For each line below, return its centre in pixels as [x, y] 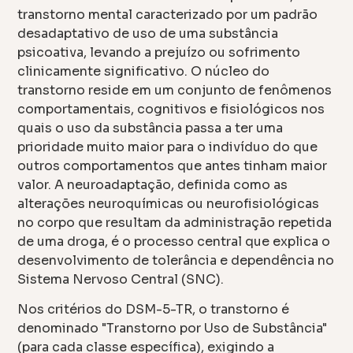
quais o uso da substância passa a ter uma [150, 128]
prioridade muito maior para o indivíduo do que [168, 147]
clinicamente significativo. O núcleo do [144, 71]
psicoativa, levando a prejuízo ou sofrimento [159, 52]
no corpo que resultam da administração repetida [175, 223]
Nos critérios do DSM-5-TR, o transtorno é [154, 310]
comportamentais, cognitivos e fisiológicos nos [171, 109]
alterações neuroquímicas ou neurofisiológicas [169, 204]
